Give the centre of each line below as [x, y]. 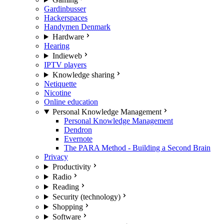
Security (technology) [86, 197]
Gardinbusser [65, 9]
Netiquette [60, 84]
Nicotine [57, 93]
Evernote [78, 139]
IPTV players [65, 65]
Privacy [56, 157]
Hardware [68, 37]
